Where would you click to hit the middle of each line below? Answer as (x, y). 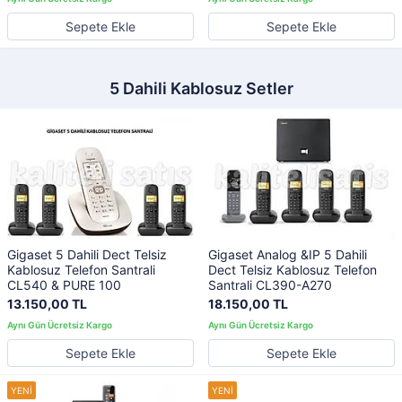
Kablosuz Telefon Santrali (81, 270)
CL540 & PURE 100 (64, 285)
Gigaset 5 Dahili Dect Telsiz (87, 255)
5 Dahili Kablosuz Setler (201, 88)
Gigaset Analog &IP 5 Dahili (288, 255)
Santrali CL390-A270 (270, 285)
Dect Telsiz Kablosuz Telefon (293, 270)
